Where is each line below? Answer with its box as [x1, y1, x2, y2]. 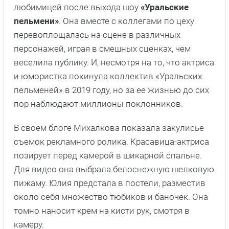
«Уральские [141, 2, 189, 13]
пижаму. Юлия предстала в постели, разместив [14, 178, 205, 189]
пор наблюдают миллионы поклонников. [14, 99, 183, 109]
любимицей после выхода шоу [14, 2, 141, 13]
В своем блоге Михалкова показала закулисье [14, 123, 204, 133]
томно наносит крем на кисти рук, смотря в [14, 205, 190, 216]
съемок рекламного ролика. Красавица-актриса [14, 136, 209, 147]
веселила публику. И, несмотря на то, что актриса [14, 57, 214, 68]
